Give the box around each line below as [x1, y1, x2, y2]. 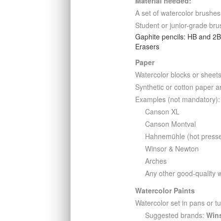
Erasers [135, 41, 160, 52]
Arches [145, 156, 167, 166]
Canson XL [145, 107, 180, 117]
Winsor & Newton [145, 144, 199, 154]
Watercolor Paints [135, 185, 195, 196]
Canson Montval [145, 119, 196, 129]
